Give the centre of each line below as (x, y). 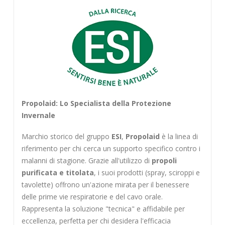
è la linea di (179, 137)
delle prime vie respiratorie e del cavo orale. (92, 197)
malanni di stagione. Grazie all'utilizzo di (86, 161)
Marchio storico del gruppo (66, 137)
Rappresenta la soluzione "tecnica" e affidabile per (103, 209)
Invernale (38, 115)
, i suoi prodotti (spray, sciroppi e (147, 173)
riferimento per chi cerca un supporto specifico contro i (111, 149)
